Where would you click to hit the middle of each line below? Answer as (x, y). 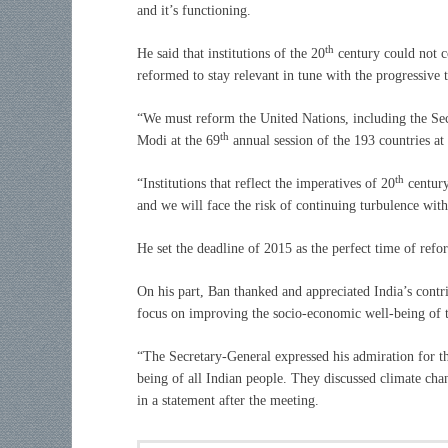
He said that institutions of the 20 (231, 53)
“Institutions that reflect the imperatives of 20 (266, 183)
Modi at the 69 (178, 140)
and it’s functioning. (194, 10)
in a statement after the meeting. (228, 400)
